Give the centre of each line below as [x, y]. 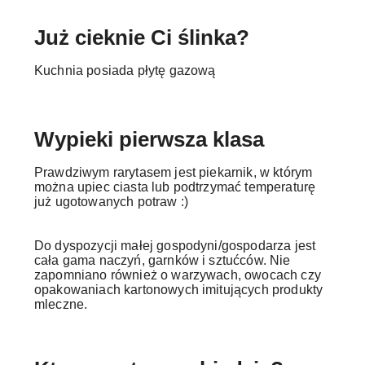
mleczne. [61, 304]
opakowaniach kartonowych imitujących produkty [179, 290]
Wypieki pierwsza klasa [149, 139]
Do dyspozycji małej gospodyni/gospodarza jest [175, 246]
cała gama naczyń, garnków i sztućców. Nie [163, 260]
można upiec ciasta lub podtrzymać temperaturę [175, 187]
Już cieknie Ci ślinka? [142, 37]
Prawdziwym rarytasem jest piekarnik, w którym [174, 172]
